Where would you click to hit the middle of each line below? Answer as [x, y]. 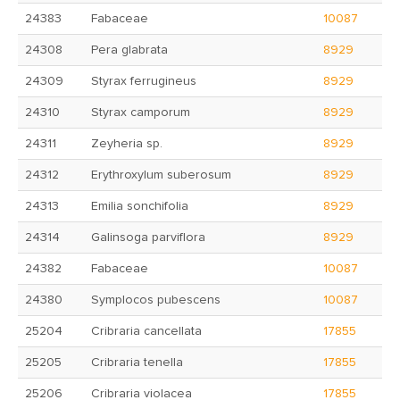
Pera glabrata [129, 50]
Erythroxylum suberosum [161, 175]
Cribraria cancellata [146, 331]
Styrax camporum [141, 112]
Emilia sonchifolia [140, 206]
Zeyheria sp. [127, 144]
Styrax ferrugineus [144, 81]
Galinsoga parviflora [148, 237]
